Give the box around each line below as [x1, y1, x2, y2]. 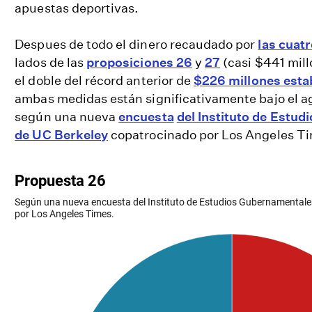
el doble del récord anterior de [15, 73, 194, 88]
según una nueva [15, 109, 119, 125]
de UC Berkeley [15, 127, 109, 143]
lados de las [15, 55, 87, 70]
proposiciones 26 [86, 55, 192, 70]
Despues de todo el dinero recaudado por [15, 37, 258, 52]
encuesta [118, 109, 174, 125]
